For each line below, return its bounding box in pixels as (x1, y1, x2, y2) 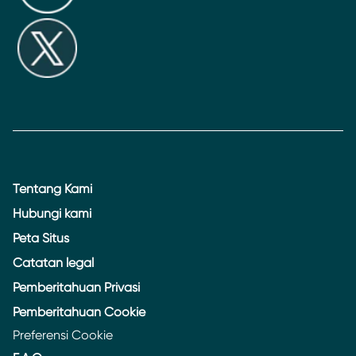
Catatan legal (13, 255, 94, 271)
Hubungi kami (13, 206, 91, 222)
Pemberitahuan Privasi (13, 280, 140, 296)
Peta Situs (13, 230, 69, 246)
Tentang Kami (13, 181, 92, 197)
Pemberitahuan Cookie (13, 304, 145, 320)
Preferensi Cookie (13, 327, 113, 343)
